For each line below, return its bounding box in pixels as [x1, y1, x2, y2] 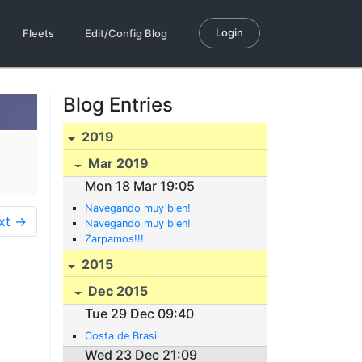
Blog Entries [63, 93, 173, 116]
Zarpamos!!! [85, 232, 145, 245]
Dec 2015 [85, 283, 149, 300]
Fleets [23, 27, 54, 40]
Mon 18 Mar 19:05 [85, 177, 196, 194]
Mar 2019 [85, 155, 149, 172]
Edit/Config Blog [85, 27, 167, 40]
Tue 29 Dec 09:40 [85, 305, 195, 322]
